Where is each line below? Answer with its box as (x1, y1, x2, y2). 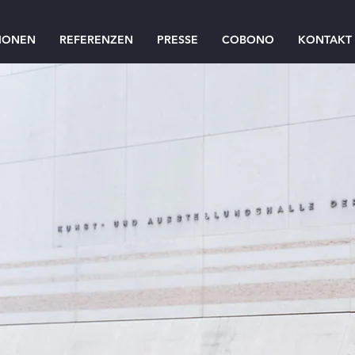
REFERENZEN (59, 32, 133, 47)
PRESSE (157, 32, 198, 47)
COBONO (222, 32, 274, 47)
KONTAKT (298, 32, 352, 47)
